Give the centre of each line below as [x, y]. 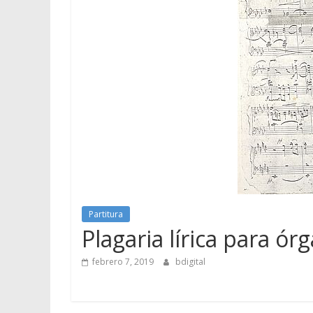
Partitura [106, 214]
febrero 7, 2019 [123, 261]
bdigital [190, 261]
